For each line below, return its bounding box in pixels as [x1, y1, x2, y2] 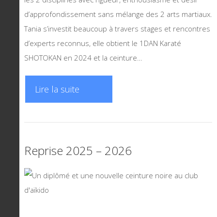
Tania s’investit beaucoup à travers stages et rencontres [24, 23, 210, 33]
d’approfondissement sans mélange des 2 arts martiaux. [24, 9, 212, 19]
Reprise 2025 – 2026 [24, 142, 132, 158]
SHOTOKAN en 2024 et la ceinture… [24, 52, 142, 62]
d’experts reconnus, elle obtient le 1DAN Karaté [24, 38, 181, 48]
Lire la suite [35, 83, 79, 95]
